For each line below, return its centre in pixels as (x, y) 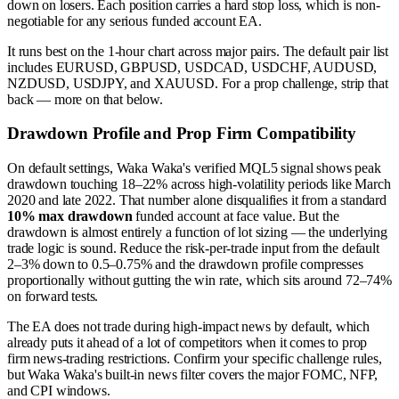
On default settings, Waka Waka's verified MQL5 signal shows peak (194, 168)
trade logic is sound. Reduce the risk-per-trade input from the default (193, 248)
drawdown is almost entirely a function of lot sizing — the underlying (197, 232)
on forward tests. (53, 297)
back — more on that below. (85, 99)
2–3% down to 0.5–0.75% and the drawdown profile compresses (185, 265)
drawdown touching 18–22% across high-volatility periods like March (199, 184)
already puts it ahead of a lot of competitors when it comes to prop (187, 343)
